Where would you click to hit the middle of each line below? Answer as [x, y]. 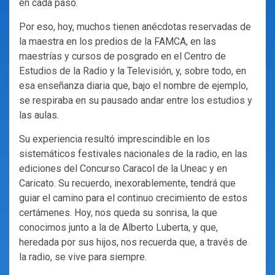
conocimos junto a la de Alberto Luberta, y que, [118, 228]
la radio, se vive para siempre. [83, 257]
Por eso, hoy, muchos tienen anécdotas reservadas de [135, 27]
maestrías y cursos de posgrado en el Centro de [122, 56]
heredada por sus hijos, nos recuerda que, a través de [133, 242]
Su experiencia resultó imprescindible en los [114, 139]
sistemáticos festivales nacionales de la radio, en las [133, 154]
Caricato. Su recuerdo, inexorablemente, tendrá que [127, 184]
